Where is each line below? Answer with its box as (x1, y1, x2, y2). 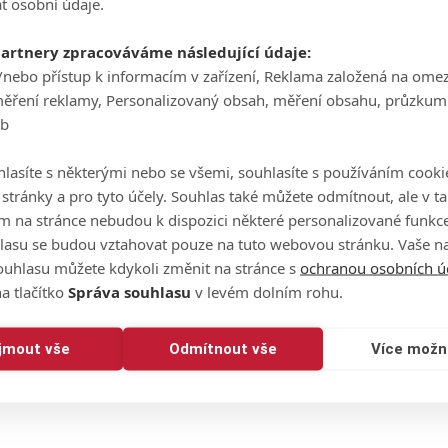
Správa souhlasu (68, 281, 191, 301)
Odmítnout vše (168, 339, 277, 358)
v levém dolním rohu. (191, 281, 343, 301)
